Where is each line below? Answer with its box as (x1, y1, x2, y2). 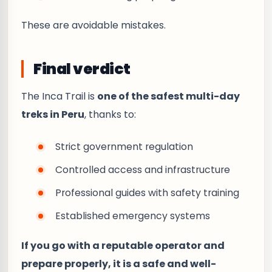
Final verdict (33, 58, 131, 80)
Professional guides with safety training (55, 186, 239, 200)
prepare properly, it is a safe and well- (21, 257, 216, 271)
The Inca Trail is (21, 89, 97, 103)
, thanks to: (84, 107, 136, 121)
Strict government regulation (55, 140, 193, 154)
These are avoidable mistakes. (21, 18, 166, 32)
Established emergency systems (55, 209, 210, 223)
